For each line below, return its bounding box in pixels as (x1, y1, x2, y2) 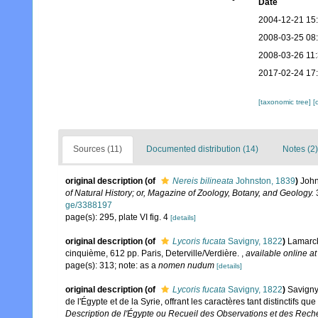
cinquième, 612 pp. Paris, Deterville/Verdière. (65, 248, 241, 259)
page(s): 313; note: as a (65, 261, 158, 271)
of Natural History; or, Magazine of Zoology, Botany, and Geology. (65, 188, 314, 199)
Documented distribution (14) (146, 144, 258, 155)
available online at (246, 248, 317, 259)
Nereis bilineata (172, 176, 234, 187)
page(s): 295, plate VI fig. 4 (65, 212, 170, 223)
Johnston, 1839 (234, 176, 295, 187)
